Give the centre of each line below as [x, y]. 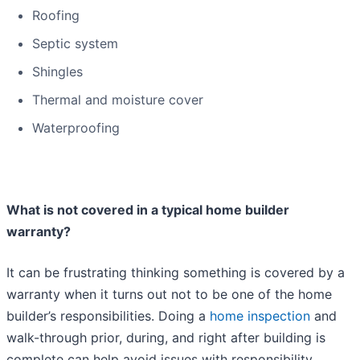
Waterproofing [76, 128]
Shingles [57, 72]
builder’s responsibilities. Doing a [108, 316]
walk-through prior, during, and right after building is [166, 338]
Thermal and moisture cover [118, 100]
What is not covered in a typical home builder [148, 210]
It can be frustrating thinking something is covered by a [176, 273]
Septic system [75, 44]
